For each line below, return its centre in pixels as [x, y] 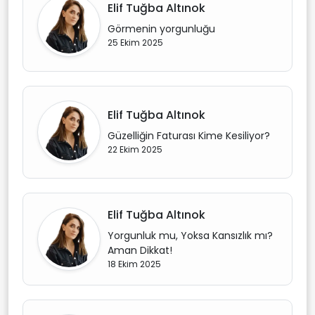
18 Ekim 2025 [134, 264]
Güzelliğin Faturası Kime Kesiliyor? [189, 136]
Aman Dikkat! [140, 250]
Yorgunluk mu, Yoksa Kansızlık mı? [190, 235]
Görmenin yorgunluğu [161, 29]
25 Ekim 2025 [135, 43]
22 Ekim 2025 [135, 149]
